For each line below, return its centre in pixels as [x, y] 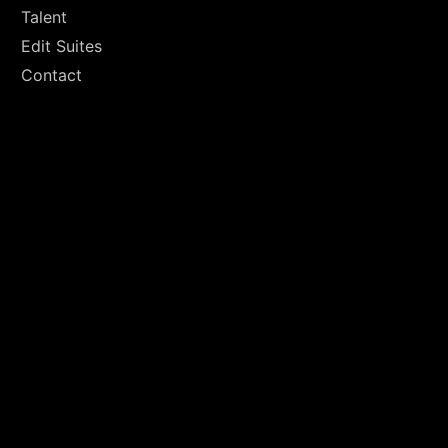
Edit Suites [61, 46]
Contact [51, 75]
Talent [43, 17]
